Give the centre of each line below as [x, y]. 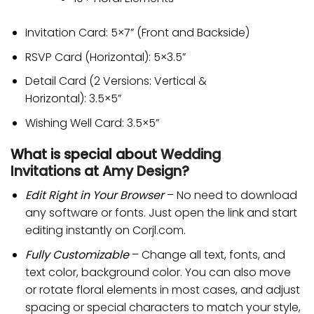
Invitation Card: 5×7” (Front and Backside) [137, 33]
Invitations [46, 171]
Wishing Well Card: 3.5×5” [92, 123]
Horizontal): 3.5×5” [73, 99]
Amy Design [142, 171]
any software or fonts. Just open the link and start [161, 213]
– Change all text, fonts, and [207, 254]
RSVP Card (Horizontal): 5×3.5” [105, 57]
